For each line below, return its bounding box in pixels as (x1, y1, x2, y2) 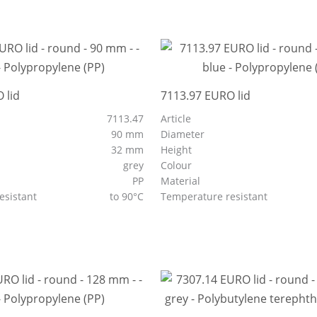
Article (161, 112, 192, 125)
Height (161, 143, 195, 156)
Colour (161, 158, 195, 172)
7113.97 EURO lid (161, 88, 251, 103)
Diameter (161, 127, 208, 141)
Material (161, 174, 204, 188)
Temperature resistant (161, 190, 271, 203)
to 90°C (110, 190, 147, 203)
